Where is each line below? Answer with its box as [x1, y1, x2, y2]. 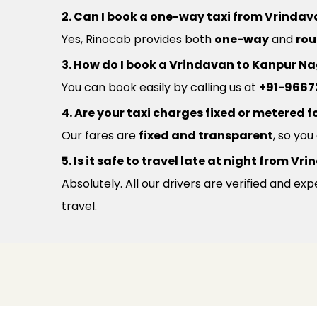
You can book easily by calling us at [62, 79, 259, 96]
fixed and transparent [139, 127, 273, 144]
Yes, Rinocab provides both [62, 31, 214, 47]
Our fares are [62, 127, 139, 144]
